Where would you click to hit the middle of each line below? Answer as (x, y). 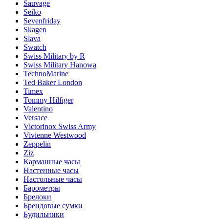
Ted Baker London (53, 82)
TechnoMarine (46, 74)
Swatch (35, 47)
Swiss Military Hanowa (60, 65)
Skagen (35, 30)
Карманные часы (52, 162)
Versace (35, 118)
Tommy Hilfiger (48, 100)
